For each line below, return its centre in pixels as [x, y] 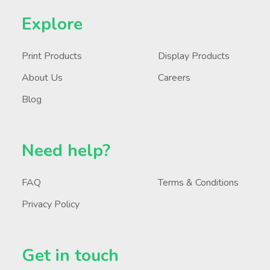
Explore [52, 24]
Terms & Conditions [198, 182]
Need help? [66, 150]
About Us [42, 77]
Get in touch [70, 255]
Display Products [193, 56]
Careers [174, 77]
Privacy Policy [50, 204]
